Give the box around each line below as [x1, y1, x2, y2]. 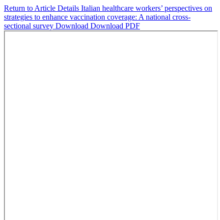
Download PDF [90, 22, 140, 30]
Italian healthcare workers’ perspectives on [81, 4, 212, 12]
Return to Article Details [4, 4, 81, 12]
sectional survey [4, 22, 55, 30]
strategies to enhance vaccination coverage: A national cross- [4, 13, 191, 21]
